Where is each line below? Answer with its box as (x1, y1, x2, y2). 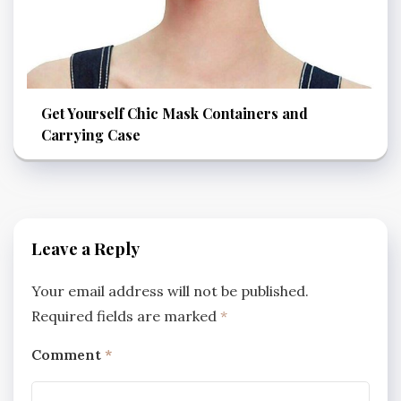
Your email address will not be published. (31, 281, 309, 300)
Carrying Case (41, 125, 141, 145)
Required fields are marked (31, 306, 220, 325)
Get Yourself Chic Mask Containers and (41, 104, 308, 124)
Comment (31, 345, 105, 363)
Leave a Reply (31, 237, 140, 260)
